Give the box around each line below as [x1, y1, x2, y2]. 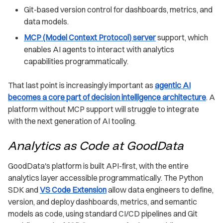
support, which [156, 32, 208, 43]
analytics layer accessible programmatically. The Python [8, 173, 203, 183]
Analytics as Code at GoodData [8, 138, 184, 153]
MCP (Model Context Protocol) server [24, 32, 156, 43]
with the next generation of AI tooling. [8, 116, 136, 126]
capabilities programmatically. [24, 56, 128, 67]
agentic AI [155, 80, 191, 91]
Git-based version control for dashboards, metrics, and [24, 4, 213, 15]
